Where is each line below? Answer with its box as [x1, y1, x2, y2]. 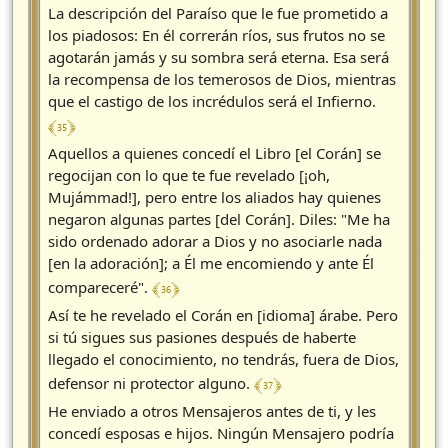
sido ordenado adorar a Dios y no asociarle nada [48, 231, 382, 252]
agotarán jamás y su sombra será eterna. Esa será [48, 47, 389, 68]
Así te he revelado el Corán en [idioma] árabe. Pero [48, 305, 398, 326]
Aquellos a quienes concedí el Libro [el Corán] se [48, 143, 381, 164]
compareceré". [48, 277, 152, 298]
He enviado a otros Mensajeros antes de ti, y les [48, 401, 376, 422]
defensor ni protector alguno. [48, 373, 254, 394]
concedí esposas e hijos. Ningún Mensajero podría [48, 423, 394, 444]
